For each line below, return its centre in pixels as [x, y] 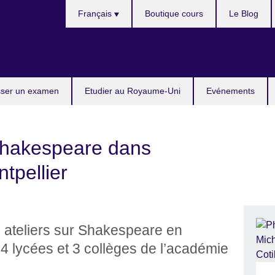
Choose [82, 6]
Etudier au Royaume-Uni [133, 91]
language [85, 36]
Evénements [230, 91]
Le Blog [244, 14]
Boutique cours [174, 14]
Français [96, 14]
